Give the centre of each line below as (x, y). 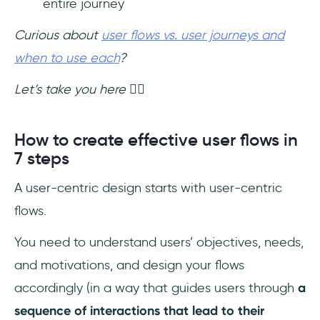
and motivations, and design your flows (129, 265)
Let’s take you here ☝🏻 (80, 90)
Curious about (58, 35)
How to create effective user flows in (156, 140)
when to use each (67, 58)
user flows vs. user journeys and (193, 35)
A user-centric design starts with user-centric (148, 188)
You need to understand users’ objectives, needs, (159, 242)
